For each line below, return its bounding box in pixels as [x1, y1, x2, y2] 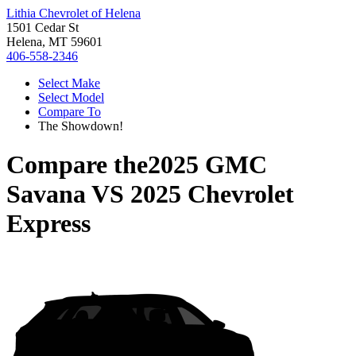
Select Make [38, 76, 100, 90]
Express [6, 209, 91, 238]
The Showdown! [38, 119, 123, 133]
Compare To [38, 105, 101, 118]
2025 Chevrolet [130, 180, 294, 209]
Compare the [6, 150, 148, 180]
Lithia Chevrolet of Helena [6, 6, 141, 20]
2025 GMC [148, 150, 267, 180]
